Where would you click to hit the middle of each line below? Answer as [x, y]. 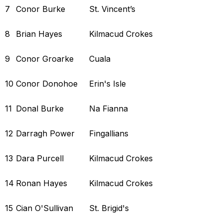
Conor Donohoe [47, 83]
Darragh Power [45, 133]
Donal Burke [40, 108]
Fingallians [109, 133]
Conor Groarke [45, 58]
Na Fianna [109, 108]
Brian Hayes [39, 34]
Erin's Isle [108, 83]
